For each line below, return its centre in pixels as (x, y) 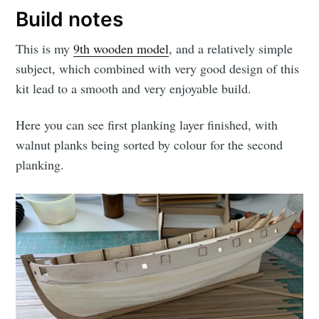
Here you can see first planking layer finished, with (147, 124)
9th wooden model (121, 48)
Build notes (70, 20)
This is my (45, 48)
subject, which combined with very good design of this (158, 68)
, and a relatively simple (231, 48)
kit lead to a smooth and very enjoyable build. (134, 88)
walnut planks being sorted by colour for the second (150, 144)
